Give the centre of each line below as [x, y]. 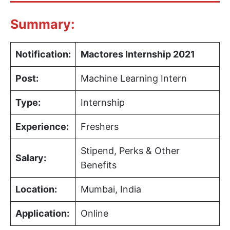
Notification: [43, 54]
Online [94, 213]
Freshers [100, 126]
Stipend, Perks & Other [130, 150]
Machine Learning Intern [134, 78]
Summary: [42, 24]
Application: [42, 213]
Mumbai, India [111, 189]
